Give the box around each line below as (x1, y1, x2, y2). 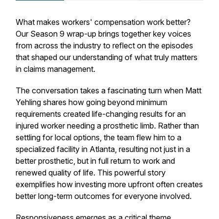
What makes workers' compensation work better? (16, 17, 191, 27)
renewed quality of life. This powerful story (16, 168, 166, 177)
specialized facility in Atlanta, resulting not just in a (16, 144, 190, 154)
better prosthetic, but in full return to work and (16, 156, 175, 166)
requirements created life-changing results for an (16, 109, 186, 119)
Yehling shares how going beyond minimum (16, 97, 167, 107)
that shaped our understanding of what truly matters (16, 52, 197, 62)
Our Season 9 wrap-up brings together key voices (16, 29, 191, 39)
